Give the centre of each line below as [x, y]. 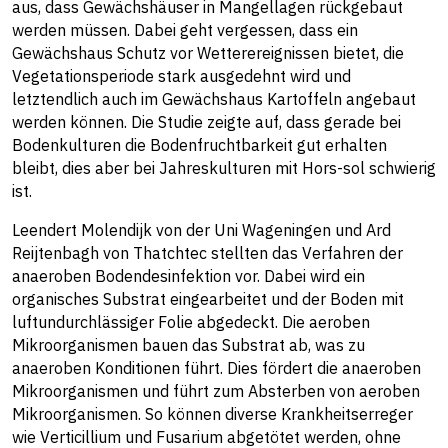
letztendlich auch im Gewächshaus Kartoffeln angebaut [214, 99]
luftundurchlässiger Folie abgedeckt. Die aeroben [191, 322]
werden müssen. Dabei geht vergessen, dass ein [185, 30]
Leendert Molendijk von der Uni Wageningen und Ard [201, 230]
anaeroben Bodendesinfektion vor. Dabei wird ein [188, 276]
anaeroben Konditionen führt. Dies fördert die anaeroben [216, 368]
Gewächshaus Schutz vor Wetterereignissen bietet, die [208, 53]
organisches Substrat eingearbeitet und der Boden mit [208, 299]
